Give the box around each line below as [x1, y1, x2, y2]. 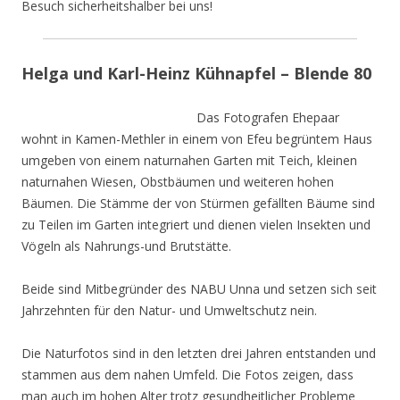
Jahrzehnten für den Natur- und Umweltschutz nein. [21, 301, 317, 319]
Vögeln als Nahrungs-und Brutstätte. [21, 237, 231, 254]
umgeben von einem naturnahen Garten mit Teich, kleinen [21, 151, 357, 169]
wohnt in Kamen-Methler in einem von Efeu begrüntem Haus [21, 129, 372, 147]
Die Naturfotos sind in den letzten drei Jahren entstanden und [21, 344, 376, 362]
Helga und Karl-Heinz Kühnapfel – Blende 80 [21, 62, 371, 84]
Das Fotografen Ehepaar [196, 108, 339, 126]
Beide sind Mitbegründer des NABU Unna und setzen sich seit [21, 279, 377, 297]
